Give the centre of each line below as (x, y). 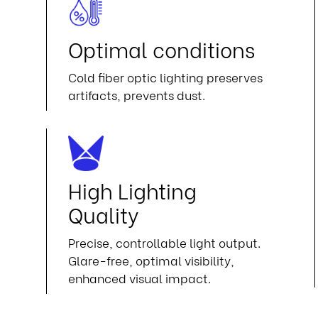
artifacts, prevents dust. (136, 95)
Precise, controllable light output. (164, 242)
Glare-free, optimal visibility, (151, 260)
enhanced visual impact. (139, 278)
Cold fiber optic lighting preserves (165, 77)
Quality (103, 214)
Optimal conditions (161, 49)
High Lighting (132, 190)
